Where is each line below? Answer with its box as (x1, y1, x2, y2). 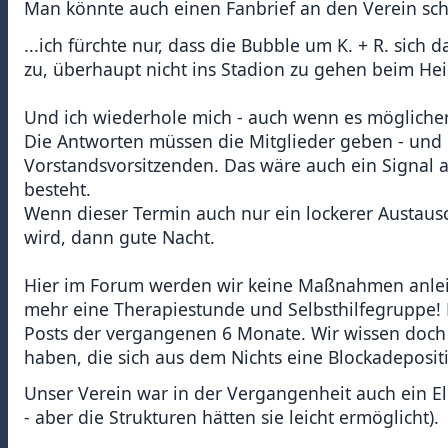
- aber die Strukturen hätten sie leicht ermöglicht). (24, 405, 439, 430)
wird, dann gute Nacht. (24, 224, 215, 249)
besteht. (24, 176, 91, 201)
